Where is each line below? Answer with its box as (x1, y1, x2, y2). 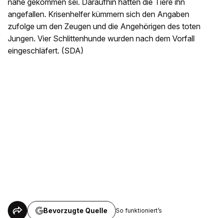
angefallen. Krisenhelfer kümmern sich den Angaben (8, 9, 189, 19)
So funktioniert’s (116, 207, 162, 215)
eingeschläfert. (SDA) (8, 45, 84, 55)
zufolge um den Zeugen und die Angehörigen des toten (8, 21, 200, 31)
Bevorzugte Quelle (43, 206, 108, 215)
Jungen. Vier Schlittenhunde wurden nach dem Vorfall (8, 33, 195, 43)
